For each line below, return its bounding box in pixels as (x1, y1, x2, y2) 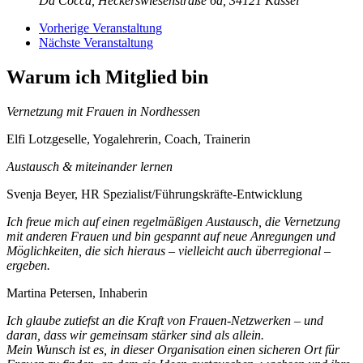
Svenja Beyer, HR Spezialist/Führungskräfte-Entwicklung (6, 187, 302, 202)
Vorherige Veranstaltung (39, 21, 162, 36)
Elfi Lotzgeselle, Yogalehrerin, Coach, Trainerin (6, 132, 250, 147)
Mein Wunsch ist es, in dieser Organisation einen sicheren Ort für (6, 343, 340, 357)
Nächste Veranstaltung (39, 36, 153, 50)
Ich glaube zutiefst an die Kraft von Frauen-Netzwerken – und (6, 314, 323, 328)
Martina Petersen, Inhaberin (6, 286, 147, 301)
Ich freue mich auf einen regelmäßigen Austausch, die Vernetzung (6, 215, 340, 229)
